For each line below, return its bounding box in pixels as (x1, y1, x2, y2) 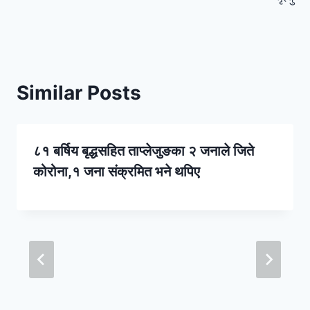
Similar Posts (17, 81, 141, 105)
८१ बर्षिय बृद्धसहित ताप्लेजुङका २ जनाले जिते (33, 143, 254, 160)
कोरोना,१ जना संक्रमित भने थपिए (33, 163, 200, 181)
